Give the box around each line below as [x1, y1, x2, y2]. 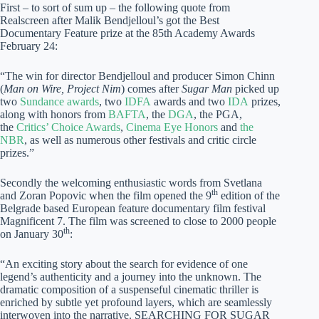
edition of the [218, 189, 280, 202]
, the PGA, [194, 108, 242, 120]
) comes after [121, 82, 182, 95]
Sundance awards [20, 95, 99, 108]
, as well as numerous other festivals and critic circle [24, 133, 256, 146]
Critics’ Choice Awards [16, 120, 120, 133]
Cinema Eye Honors [126, 120, 218, 133]
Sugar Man [182, 82, 232, 95]
